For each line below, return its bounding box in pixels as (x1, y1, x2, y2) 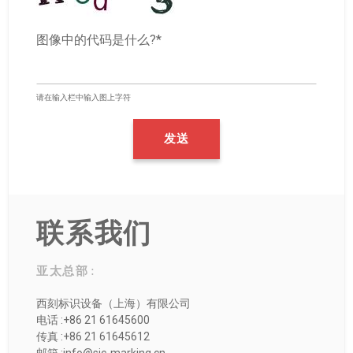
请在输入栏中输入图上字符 (36, 93, 131, 102)
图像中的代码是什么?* (36, 32, 162, 48)
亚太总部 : (36, 265, 95, 278)
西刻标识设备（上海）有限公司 (36, 297, 191, 310)
